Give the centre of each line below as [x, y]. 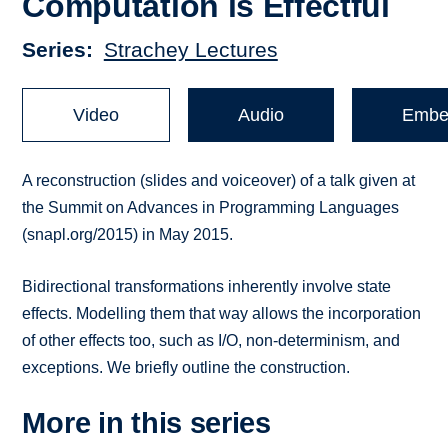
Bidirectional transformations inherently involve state [207, 287]
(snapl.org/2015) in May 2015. [128, 235]
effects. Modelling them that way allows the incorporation [222, 314]
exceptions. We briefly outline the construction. [186, 368]
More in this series [146, 423]
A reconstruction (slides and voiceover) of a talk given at [219, 181]
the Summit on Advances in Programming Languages [211, 208]
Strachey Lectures [190, 50]
